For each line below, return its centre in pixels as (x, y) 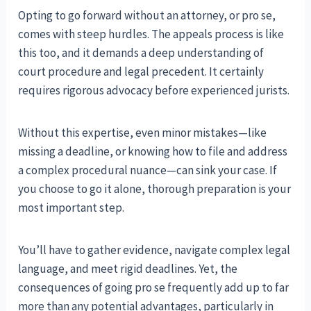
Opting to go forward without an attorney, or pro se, (147, 15)
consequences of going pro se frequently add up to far (154, 287)
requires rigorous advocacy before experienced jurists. (154, 90)
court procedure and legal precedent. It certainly (141, 71)
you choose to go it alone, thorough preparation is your (155, 188)
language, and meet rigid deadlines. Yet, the (128, 268)
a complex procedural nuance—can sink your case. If (148, 170)
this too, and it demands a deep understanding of (141, 52)
